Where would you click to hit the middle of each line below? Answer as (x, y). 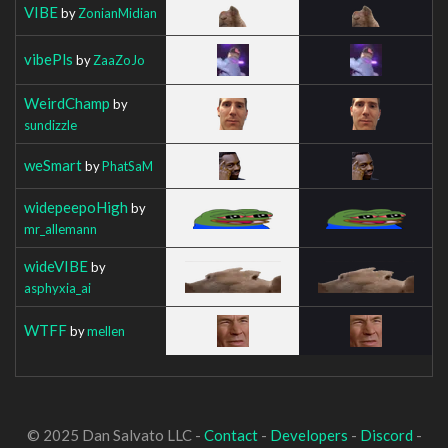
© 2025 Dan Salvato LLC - (115, 435)
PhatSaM (127, 165)
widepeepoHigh (76, 206)
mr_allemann (60, 228)
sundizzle (50, 124)
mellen (106, 330)
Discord (386, 435)
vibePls (48, 58)
